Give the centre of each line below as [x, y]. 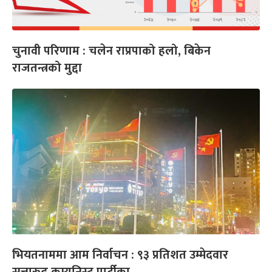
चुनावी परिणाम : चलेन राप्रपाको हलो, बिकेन [111, 51]
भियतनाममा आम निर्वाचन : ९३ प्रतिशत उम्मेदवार [120, 255]
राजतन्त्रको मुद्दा [47, 68]
